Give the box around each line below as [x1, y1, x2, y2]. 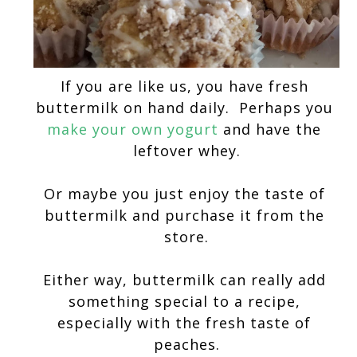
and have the [218, 120, 321, 139]
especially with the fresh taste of [57, 313, 311, 333]
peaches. [153, 335, 220, 355]
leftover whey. [132, 141, 241, 161]
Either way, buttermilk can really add [42, 270, 326, 290]
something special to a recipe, [68, 292, 300, 312]
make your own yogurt [47, 120, 218, 139]
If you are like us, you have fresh [60, 76, 308, 96]
